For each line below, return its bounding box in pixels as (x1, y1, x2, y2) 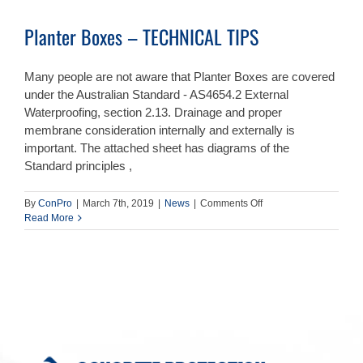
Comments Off (200, 198, 263, 210)
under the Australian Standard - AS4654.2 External (24, 88, 288, 102)
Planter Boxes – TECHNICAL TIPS (24, 22, 258, 52)
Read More (24, 212, 74, 224)
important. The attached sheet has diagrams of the (24, 141, 289, 156)
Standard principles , (24, 159, 132, 173)
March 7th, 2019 (83, 198, 154, 210)
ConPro (38, 198, 72, 210)
